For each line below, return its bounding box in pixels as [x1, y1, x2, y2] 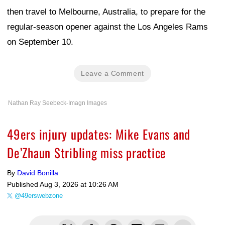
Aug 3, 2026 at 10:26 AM [40, 180, 119, 189]
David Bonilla [17, 169, 58, 177]
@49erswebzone [15, 192, 63, 200]
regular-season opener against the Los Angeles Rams [7, 22, 208, 32]
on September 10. [7, 37, 73, 47]
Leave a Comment [81, 69, 144, 78]
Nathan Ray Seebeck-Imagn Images [8, 99, 107, 107]
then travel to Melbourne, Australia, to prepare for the [7, 7, 205, 17]
